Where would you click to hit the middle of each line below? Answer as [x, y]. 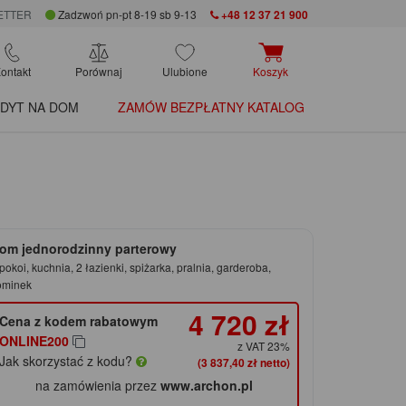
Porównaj [98, 72]
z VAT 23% [263, 346]
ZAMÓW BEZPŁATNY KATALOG [211, 107]
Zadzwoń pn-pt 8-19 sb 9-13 [126, 14]
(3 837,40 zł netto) [243, 363]
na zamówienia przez [98, 386]
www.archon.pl [207, 386]
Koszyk [271, 72]
